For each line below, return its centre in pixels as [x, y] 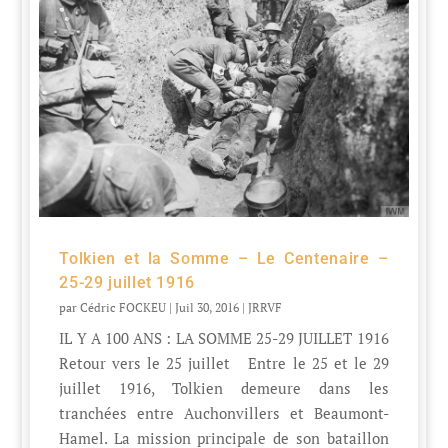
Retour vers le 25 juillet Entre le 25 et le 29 [224, 363]
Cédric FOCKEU [123, 308]
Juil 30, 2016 [207, 308]
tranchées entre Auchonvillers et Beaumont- [224, 413]
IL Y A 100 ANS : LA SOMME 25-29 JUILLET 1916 [224, 338]
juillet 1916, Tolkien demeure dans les [224, 388]
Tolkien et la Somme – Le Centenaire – [224, 259]
